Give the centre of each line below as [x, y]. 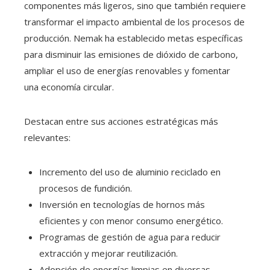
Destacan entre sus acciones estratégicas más [121, 121]
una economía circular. [69, 87]
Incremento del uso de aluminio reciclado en [130, 172]
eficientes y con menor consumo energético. [131, 221]
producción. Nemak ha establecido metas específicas [133, 38]
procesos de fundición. [86, 188]
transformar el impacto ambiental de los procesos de [134, 22]
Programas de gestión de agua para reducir [130, 237]
